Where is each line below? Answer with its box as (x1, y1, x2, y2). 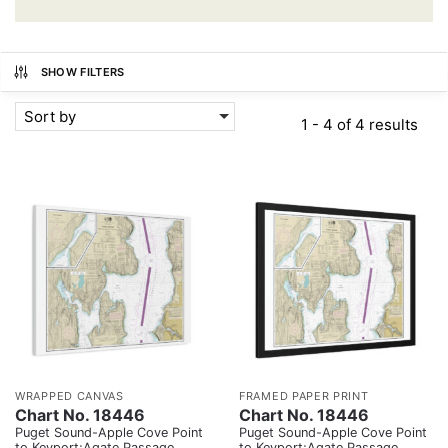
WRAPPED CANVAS (15, 388, 124, 403)
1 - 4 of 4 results (300, 114, 418, 134)
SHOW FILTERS (40, 64, 125, 79)
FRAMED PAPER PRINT (239, 388, 369, 403)
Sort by (24, 106, 76, 126)
